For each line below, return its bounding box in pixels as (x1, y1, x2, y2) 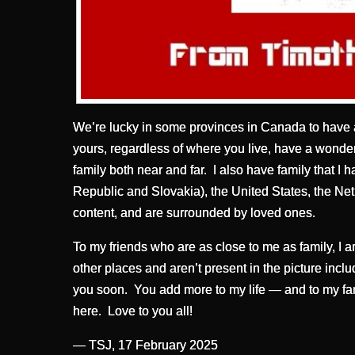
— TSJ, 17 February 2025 (73, 338, 218, 352)
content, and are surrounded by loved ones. (73, 205, 315, 219)
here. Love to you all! (73, 303, 193, 318)
